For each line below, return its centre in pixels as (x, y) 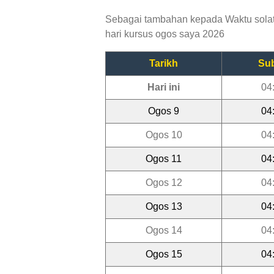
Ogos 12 (164, 182)
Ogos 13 (164, 206)
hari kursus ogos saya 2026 (165, 34)
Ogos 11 (164, 158)
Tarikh (164, 63)
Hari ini (164, 87)
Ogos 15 (164, 254)
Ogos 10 (164, 135)
